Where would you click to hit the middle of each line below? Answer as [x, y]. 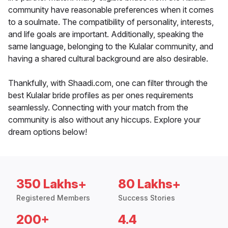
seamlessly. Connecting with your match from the [98, 108]
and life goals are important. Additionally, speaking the [106, 34]
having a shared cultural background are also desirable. [108, 59]
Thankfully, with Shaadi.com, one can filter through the [108, 83]
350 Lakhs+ [51, 184]
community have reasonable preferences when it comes [111, 10]
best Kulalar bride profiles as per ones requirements [101, 95]
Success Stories [147, 198]
